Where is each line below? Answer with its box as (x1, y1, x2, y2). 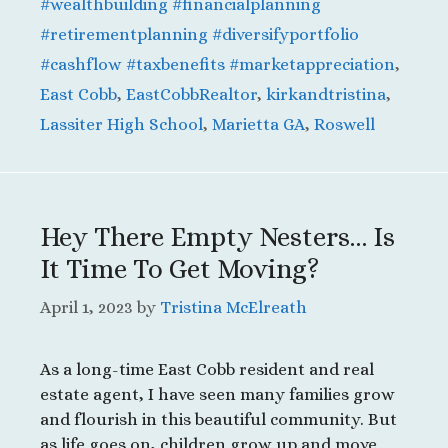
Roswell (314, 114, 375, 134)
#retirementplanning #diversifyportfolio (40, 24, 359, 44)
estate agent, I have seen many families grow (40, 385, 395, 405)
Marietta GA (212, 114, 305, 134)
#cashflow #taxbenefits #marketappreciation (40, 54, 395, 74)
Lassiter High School (40, 114, 203, 134)
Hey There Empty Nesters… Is (40, 220, 395, 252)
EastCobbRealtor (126, 84, 257, 104)
